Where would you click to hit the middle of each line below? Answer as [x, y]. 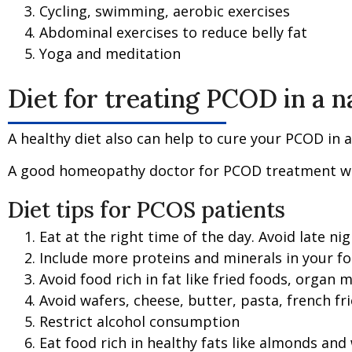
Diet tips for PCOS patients [147, 209]
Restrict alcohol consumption [139, 321]
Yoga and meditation [110, 53]
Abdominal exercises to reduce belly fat [173, 32]
